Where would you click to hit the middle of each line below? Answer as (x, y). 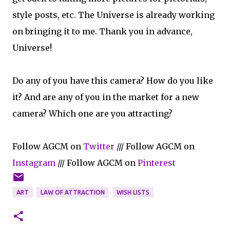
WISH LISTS (133, 192)
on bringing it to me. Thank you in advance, (102, 31)
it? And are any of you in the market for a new (106, 97)
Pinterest (157, 163)
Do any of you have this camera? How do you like (113, 81)
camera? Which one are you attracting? (92, 113)
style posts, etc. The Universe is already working (113, 15)
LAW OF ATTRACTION (73, 192)
